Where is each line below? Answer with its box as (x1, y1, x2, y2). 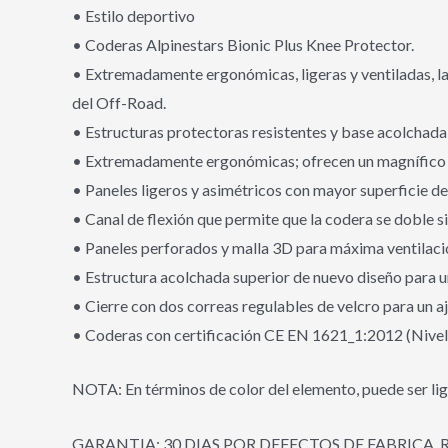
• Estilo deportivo (72, 5, 195, 25)
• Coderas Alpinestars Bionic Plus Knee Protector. (72, 34, 414, 54)
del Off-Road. (72, 92, 166, 112)
